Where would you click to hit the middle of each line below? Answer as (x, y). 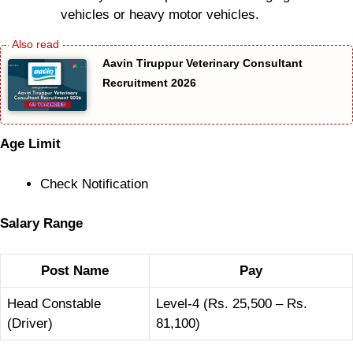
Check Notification (94, 184)
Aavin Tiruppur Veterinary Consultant (203, 63)
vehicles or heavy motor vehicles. (160, 15)
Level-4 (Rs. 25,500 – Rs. (232, 303)
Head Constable (54, 303)
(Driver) (30, 323)
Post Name (75, 270)
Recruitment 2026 (149, 82)
